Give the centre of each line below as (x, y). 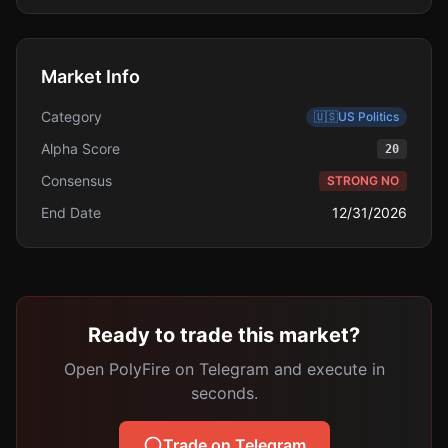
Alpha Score (80, 148)
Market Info (90, 76)
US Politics (368, 116)
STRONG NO (363, 180)
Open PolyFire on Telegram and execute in (224, 369)
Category (71, 116)
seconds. (224, 393)
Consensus (76, 180)
